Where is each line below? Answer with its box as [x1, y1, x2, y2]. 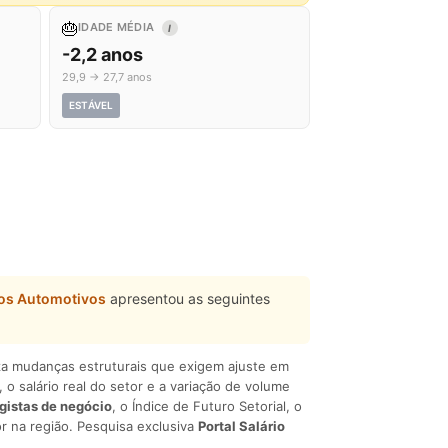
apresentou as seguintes [106, 290, 270, 307]
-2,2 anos [62, 44, 143, 65]
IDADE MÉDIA [78, 20, 158, 34]
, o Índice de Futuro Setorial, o [112, 398, 302, 414]
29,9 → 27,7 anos [62, 70, 152, 84]
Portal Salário [198, 418, 285, 434]
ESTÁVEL [69, 99, 114, 111]
